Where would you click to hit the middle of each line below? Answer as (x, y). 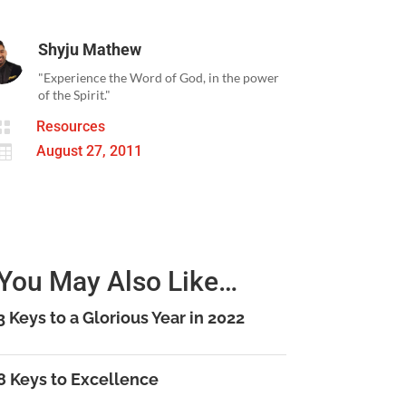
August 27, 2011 (90, 151)
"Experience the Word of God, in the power (159, 77)
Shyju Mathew (90, 49)
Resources (71, 127)
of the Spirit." (75, 94)
